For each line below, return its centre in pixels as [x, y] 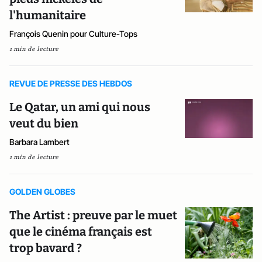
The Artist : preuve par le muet [93, 216]
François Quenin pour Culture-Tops [73, 34]
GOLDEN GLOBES [42, 192]
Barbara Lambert [39, 142]
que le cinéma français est [81, 232]
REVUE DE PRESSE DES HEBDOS [71, 84]
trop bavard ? [46, 248]
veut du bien [44, 124]
